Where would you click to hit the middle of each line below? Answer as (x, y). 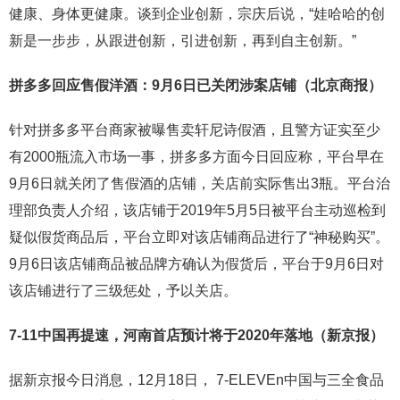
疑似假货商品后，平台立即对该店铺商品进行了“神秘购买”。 (199, 237)
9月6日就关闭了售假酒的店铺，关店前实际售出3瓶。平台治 (200, 183)
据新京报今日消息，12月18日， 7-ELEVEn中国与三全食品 (196, 380)
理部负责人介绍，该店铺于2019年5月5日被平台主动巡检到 (197, 210)
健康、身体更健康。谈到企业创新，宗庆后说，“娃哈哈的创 (197, 14)
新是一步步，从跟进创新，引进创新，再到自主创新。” (183, 41)
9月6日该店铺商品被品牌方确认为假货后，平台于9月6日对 (196, 264)
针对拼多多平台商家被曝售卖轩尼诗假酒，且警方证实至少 (195, 130)
